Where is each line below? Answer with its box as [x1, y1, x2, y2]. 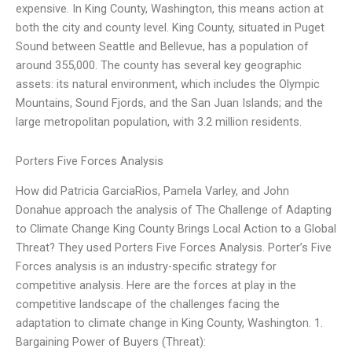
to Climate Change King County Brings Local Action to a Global [16, 222, 336, 236]
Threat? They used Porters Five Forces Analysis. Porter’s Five [16, 240, 332, 255]
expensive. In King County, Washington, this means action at [16, 2, 324, 16]
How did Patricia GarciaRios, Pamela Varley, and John [16, 184, 289, 199]
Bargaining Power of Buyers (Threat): [16, 335, 206, 350]
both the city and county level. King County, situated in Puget [16, 20, 324, 35]
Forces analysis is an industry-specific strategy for [16, 259, 277, 274]
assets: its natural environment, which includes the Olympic [16, 77, 320, 92]
